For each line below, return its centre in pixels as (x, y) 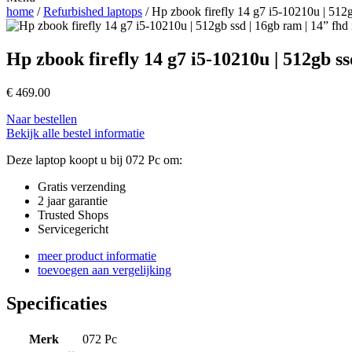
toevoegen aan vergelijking (104, 270)
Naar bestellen (42, 119)
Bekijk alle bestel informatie (75, 134)
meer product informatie (97, 256)
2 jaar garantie (73, 201)
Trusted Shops (73, 215)
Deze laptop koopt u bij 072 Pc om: (94, 160)
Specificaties (57, 304)
